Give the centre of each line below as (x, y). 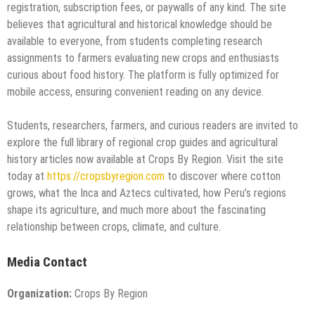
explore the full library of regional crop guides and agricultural (142, 143)
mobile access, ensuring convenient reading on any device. (135, 92)
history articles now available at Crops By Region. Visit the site (145, 160)
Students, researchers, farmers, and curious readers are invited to (153, 126)
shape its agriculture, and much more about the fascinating (136, 210)
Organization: (39, 294)
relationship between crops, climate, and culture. (114, 227)
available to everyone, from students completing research (135, 41)
